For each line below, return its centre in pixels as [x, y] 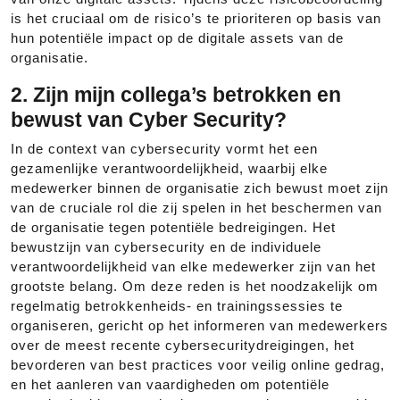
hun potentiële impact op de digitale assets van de [177, 38]
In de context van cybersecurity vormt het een [164, 149]
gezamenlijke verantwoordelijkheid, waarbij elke [169, 168]
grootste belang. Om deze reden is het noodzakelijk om [195, 286]
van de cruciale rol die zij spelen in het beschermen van [196, 208]
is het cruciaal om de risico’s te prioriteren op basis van [196, 18]
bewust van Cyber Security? [149, 120]
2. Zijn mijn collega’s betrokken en [176, 95]
